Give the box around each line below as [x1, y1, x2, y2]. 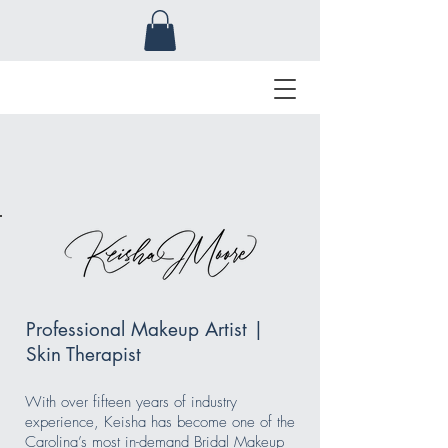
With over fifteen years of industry [25, 391, 237, 412]
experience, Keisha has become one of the [25, 411, 295, 432]
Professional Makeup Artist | [26, 316, 264, 342]
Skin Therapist [26, 341, 141, 367]
